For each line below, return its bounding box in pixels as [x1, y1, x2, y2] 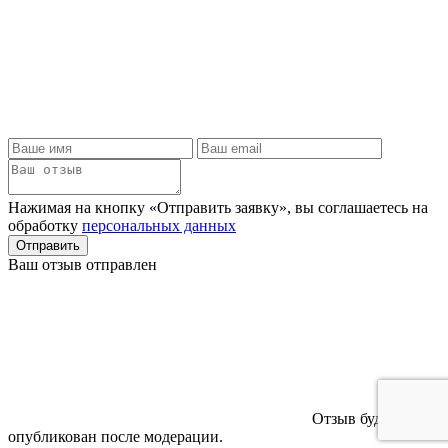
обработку [8, 216, 82, 234]
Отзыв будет [312, 409, 396, 427]
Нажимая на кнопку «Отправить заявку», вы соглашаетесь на [8, 198, 428, 216]
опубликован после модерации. [8, 427, 223, 445]
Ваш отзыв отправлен [8, 255, 157, 273]
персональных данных [82, 216, 236, 234]
